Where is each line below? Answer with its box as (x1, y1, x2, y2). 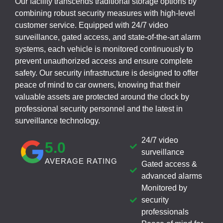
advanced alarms (141, 171, 202, 180)
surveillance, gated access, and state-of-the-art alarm (15, 33, 201, 42)
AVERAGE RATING (45, 156, 117, 165)
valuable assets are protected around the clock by (15, 93, 189, 102)
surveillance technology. (15, 116, 100, 125)
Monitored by (141, 183, 187, 192)
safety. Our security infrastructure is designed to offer (15, 69, 198, 78)
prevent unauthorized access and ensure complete (15, 57, 193, 66)
